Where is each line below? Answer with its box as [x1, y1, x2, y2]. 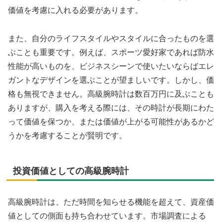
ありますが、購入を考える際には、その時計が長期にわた [8, 103, 214, 112]
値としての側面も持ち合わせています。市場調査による [8, 211, 206, 220]
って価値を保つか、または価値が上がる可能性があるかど [8, 117, 214, 126]
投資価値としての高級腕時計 [13, 166, 129, 176]
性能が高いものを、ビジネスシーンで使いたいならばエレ [8, 61, 214, 70]
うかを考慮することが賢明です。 [8, 131, 127, 140]
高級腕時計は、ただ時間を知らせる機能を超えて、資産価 [8, 197, 214, 206]
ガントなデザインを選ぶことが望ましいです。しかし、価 [8, 75, 214, 84]
